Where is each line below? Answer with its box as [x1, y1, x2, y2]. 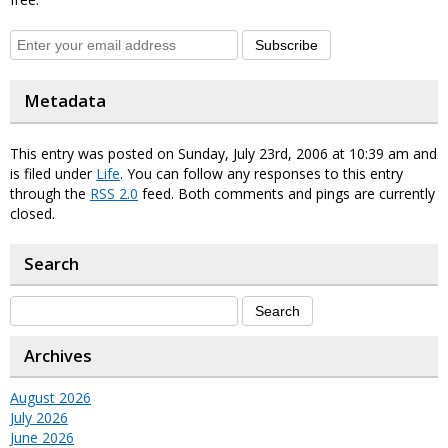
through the [10, 184, 90, 203]
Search [24, 253, 79, 275]
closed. [10, 204, 55, 223]
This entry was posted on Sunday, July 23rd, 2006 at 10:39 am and [10, 144, 437, 163]
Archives [24, 345, 92, 367]
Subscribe [255, 37, 318, 53]
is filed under [10, 164, 96, 183]
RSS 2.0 [90, 184, 138, 203]
